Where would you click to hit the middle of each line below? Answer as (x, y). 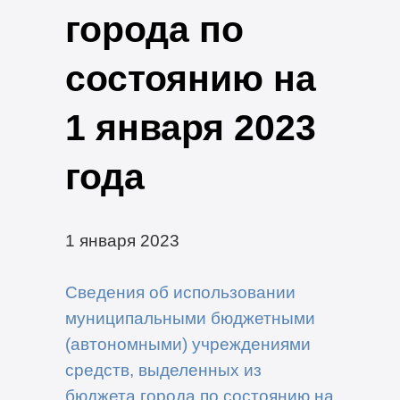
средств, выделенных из (163, 369)
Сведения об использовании (180, 292)
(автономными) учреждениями (187, 343)
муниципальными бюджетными (190, 317)
